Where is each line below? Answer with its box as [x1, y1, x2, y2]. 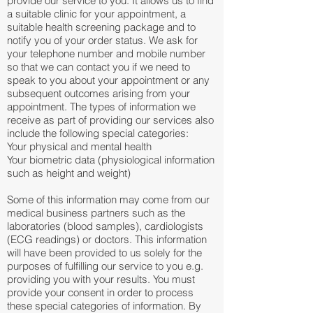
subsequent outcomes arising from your [7, 87, 190, 100]
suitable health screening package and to [7, 20, 196, 34]
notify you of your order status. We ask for [7, 34, 198, 47]
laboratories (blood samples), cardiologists [7, 219, 203, 233]
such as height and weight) [7, 166, 131, 180]
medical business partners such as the [7, 206, 185, 219]
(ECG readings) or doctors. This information [7, 233, 207, 246]
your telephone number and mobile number [7, 47, 205, 60]
